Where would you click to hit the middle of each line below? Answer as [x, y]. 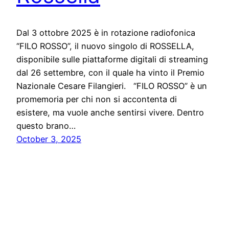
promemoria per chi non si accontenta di [97, 99]
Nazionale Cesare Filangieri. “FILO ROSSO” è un [112, 86]
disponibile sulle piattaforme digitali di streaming [112, 60]
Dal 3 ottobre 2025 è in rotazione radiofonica [106, 33]
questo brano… [46, 126]
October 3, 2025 [49, 139]
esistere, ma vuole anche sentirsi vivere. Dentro [110, 113]
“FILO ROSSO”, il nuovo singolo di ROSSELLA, [105, 46]
